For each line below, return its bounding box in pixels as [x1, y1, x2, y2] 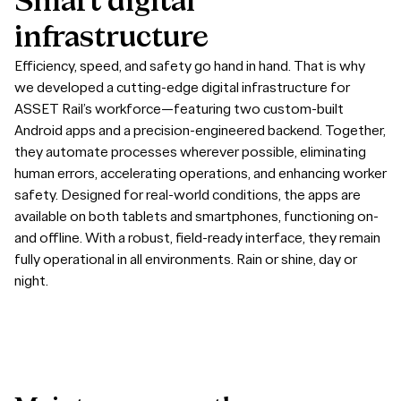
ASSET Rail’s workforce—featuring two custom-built [14, 99, 344, 117]
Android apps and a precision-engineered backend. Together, [14, 121, 386, 139]
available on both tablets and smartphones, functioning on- [14, 207, 379, 225]
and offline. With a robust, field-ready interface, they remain [14, 228, 380, 246]
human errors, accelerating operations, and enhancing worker [14, 164, 387, 182]
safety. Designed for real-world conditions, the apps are [14, 185, 361, 203]
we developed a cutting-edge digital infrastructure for [14, 78, 350, 96]
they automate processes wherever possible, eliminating [14, 142, 366, 160]
